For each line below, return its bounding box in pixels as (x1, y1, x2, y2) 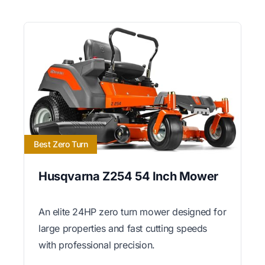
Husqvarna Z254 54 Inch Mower (38, 169, 218, 184)
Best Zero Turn (34, 139, 88, 150)
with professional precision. (38, 239, 155, 251)
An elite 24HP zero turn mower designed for (38, 206, 227, 218)
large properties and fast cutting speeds (38, 222, 208, 235)
